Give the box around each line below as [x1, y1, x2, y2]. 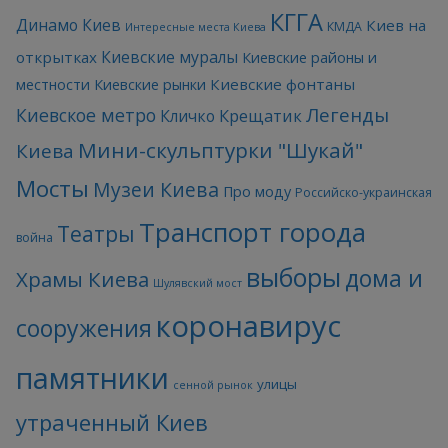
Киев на [366, 14, 426, 35]
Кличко [160, 104, 215, 127]
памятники [16, 357, 169, 397]
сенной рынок [173, 377, 253, 392]
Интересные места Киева [125, 19, 266, 34]
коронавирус [156, 305, 341, 346]
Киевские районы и [242, 47, 377, 67]
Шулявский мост [153, 275, 242, 290]
